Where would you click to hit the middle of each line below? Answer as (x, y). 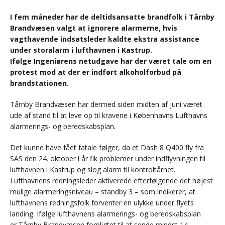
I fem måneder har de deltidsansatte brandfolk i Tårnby (112, 17)
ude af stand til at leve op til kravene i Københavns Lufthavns (109, 116)
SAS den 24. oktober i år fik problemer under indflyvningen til (108, 159)
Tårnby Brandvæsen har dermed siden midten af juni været (106, 104)
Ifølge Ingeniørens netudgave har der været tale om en (111, 61)
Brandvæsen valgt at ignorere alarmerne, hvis (94, 28)
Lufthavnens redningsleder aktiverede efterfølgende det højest (111, 181)
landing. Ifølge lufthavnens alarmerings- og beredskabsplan (105, 214)
